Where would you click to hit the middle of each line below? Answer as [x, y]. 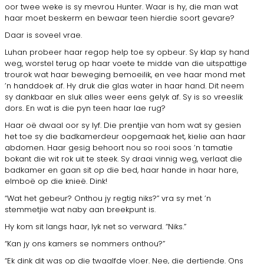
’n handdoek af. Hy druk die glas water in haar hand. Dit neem [124, 85]
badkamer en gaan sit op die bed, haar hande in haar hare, [121, 170]
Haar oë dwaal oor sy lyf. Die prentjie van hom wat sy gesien [123, 125]
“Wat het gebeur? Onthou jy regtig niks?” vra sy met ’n [108, 198]
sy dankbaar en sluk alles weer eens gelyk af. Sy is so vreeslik [124, 97]
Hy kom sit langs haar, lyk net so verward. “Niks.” [95, 226]
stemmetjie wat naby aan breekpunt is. [80, 209]
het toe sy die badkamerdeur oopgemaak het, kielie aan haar [125, 136]
